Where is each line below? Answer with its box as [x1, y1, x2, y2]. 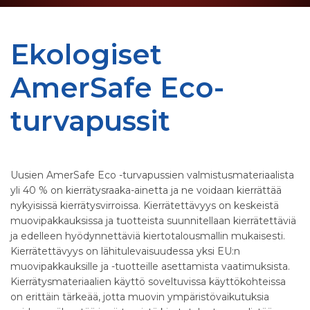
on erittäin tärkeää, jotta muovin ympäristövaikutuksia [10, 291, 269, 304]
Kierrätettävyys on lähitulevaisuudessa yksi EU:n [10, 245, 240, 258]
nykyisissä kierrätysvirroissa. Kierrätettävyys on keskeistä [10, 199, 279, 212]
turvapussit [10, 104, 170, 138]
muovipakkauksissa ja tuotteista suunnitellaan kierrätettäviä [10, 215, 296, 228]
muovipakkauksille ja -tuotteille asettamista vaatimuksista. [10, 260, 290, 273]
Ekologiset [10, 37, 162, 72]
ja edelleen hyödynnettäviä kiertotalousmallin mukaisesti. [10, 230, 285, 243]
